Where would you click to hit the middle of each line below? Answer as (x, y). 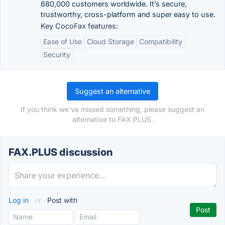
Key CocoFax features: (79, 26)
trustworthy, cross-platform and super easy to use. (128, 14)
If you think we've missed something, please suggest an (113, 109)
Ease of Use (63, 41)
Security (57, 54)
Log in (20, 200)
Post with (61, 200)
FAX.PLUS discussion (61, 152)
